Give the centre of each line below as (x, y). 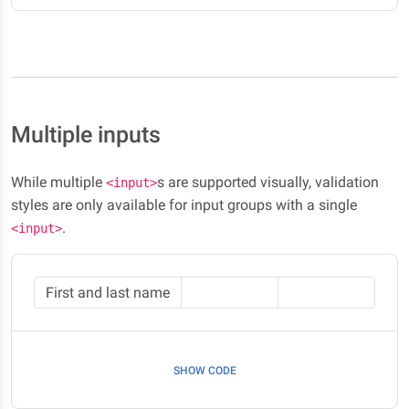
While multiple (58, 183)
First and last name (108, 293)
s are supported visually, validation (268, 183)
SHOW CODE (204, 371)
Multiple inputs (86, 135)
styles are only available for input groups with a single (184, 205)
